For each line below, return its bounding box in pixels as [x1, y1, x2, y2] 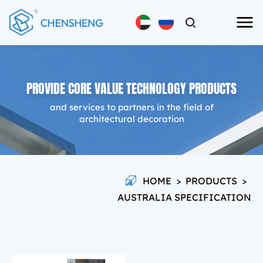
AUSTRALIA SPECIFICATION [117, 191, 251, 204]
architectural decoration [79, 112, 184, 124]
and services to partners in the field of [49, 100, 214, 113]
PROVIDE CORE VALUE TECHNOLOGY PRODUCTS [26, 75, 237, 98]
